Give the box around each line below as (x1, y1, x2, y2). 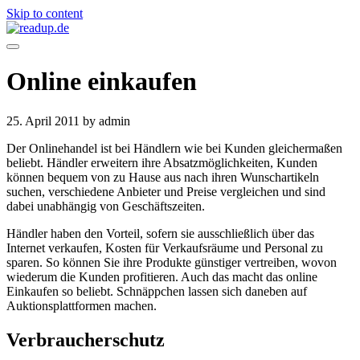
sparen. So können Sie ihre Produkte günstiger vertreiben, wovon (6, 255, 337, 269)
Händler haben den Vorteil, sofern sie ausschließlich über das (6, 226, 314, 240)
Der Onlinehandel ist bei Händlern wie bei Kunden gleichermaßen (6, 141, 342, 155)
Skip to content (6, 6, 83, 20)
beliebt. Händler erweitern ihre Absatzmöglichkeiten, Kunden (6, 155, 317, 170)
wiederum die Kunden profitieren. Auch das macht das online (6, 269, 317, 284)
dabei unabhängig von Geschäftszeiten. (6, 198, 205, 213)
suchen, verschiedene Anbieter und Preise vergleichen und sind (6, 184, 325, 198)
